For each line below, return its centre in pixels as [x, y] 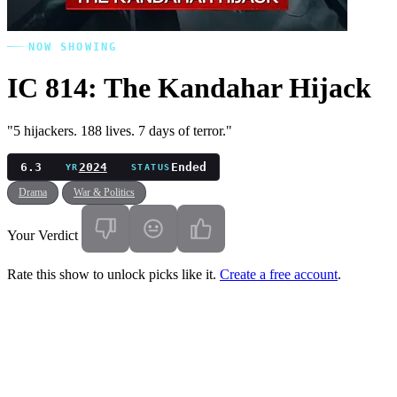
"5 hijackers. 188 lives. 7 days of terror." [120, 131]
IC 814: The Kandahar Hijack [189, 87]
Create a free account [279, 274]
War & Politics [104, 193]
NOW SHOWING [73, 47]
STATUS [151, 167]
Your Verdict [43, 235]
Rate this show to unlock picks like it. [113, 274]
